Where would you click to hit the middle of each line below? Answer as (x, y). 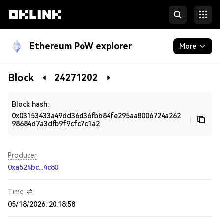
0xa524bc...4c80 (33, 167)
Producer (22, 155)
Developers (28, 93)
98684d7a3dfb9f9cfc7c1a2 (56, 124)
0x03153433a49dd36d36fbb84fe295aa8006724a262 (96, 116)
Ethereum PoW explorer (81, 46)
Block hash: (30, 104)
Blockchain (27, 73)
